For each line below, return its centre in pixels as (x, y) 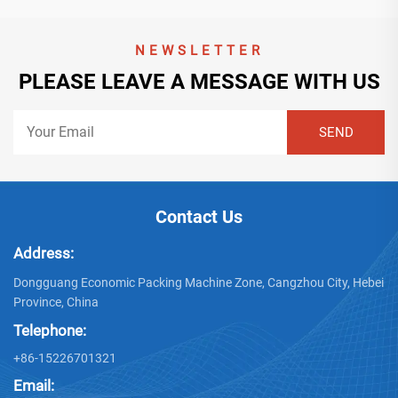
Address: (44, 253)
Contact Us (199, 216)
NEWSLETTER (199, 50)
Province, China (56, 302)
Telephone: (50, 330)
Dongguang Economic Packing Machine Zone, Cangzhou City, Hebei (199, 282)
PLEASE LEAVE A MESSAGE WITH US (199, 81)
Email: (34, 385)
